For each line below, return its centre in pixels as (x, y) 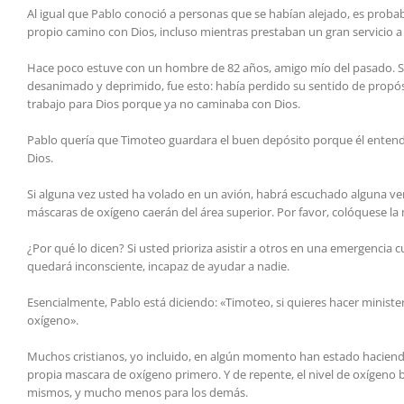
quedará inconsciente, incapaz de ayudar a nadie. (158, 266)
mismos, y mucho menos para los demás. (138, 393)
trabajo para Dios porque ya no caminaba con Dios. (164, 104)
